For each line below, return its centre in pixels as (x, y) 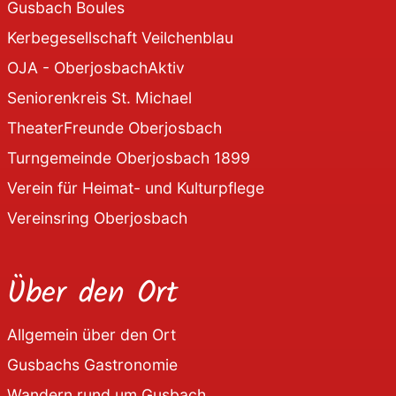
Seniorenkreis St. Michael (99, 97)
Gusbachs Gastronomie (92, 364)
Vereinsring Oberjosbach (97, 217)
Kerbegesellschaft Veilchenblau (120, 37)
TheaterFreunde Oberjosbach (114, 127)
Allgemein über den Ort (91, 334)
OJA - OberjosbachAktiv (96, 67)
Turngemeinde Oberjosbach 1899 (129, 157)
